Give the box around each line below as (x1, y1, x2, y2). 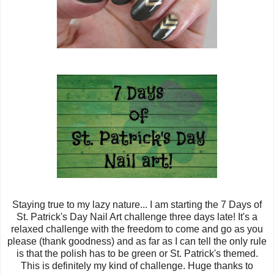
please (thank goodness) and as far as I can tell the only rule (7, 236, 267, 247)
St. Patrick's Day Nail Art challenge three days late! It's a (17, 212, 257, 223)
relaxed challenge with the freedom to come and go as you (11, 224, 263, 235)
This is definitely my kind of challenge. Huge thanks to (21, 261, 253, 272)
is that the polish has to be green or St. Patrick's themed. (16, 248, 258, 259)
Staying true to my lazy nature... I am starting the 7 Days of (12, 199, 262, 210)
